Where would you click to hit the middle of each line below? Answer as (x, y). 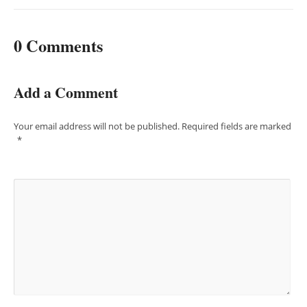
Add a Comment (66, 92)
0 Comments (58, 46)
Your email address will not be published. (97, 126)
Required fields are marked (236, 126)
